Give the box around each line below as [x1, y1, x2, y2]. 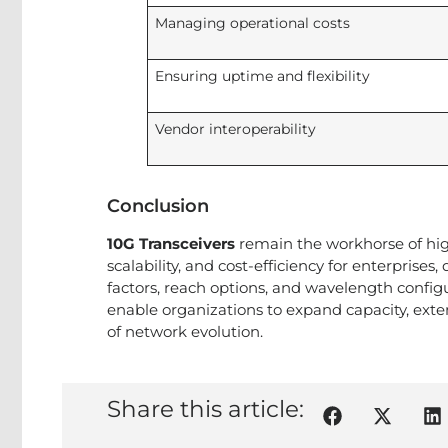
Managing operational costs [154, 15, 350, 31]
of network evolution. [107, 322, 263, 341]
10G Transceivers [107, 234, 235, 253]
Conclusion [107, 195, 209, 217]
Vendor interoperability [154, 121, 316, 137]
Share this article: [107, 395, 304, 423]
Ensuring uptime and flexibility [154, 68, 370, 84]
